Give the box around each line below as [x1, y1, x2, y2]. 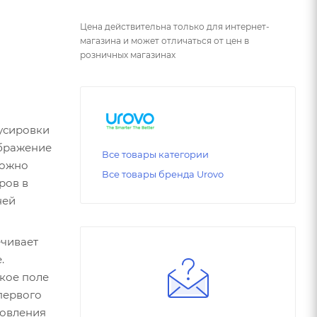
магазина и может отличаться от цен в [80, 35, 249, 46]
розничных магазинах [80, 49, 175, 60]
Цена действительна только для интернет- [80, 21, 270, 32]
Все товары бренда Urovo [102, 168, 224, 180]
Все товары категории [102, 149, 209, 161]
